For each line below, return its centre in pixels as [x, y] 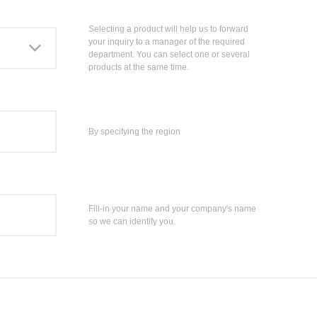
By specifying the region [134, 132]
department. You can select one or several [169, 54]
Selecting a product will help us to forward [168, 29]
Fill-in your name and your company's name [172, 209]
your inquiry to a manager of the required [167, 42]
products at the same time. [139, 67]
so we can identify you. [132, 221]
